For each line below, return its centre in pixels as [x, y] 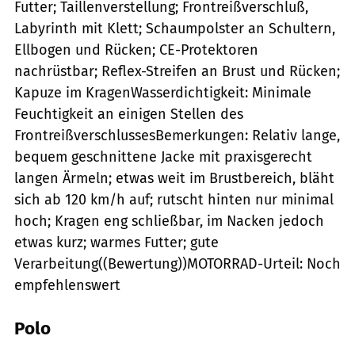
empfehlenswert [67, 285]
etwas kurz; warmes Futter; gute [116, 242]
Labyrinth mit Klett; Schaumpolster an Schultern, [175, 28]
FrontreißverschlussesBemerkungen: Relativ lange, [177, 135]
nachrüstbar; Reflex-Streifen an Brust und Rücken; [177, 71]
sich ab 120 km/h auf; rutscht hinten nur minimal [174, 199]
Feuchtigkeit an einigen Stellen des [129, 114]
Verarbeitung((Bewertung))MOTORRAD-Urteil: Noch [177, 263]
